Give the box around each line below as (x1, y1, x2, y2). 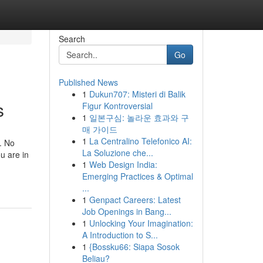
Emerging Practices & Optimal (82, 170, 193, 182)
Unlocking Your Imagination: (89, 217, 193, 229)
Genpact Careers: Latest (89, 194, 181, 205)
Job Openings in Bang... (82, 205, 171, 217)
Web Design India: (89, 159, 157, 170)
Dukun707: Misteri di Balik (89, 88, 186, 100)
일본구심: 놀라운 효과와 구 (89, 112, 189, 123)
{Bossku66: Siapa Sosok (89, 241, 180, 252)
